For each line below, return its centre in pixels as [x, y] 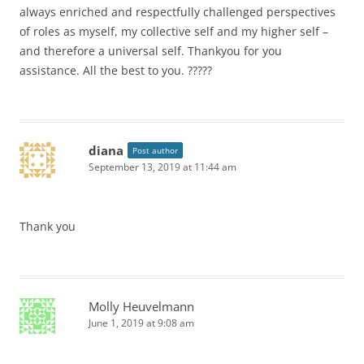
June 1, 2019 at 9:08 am [141, 323]
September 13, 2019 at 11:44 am [162, 167]
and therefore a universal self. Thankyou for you [151, 51]
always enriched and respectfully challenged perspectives [178, 12]
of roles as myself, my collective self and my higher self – [174, 31]
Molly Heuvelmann [141, 306]
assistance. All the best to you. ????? [116, 70]
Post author [155, 150]
